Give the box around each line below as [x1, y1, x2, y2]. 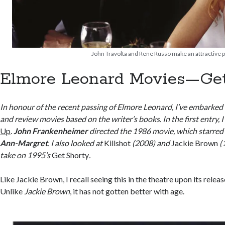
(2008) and [131, 138, 172, 148]
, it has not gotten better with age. [70, 186, 185, 196]
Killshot [104, 138, 131, 148]
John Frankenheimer [14, 126, 88, 136]
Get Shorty [52, 150, 89, 160]
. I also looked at [48, 138, 104, 148]
